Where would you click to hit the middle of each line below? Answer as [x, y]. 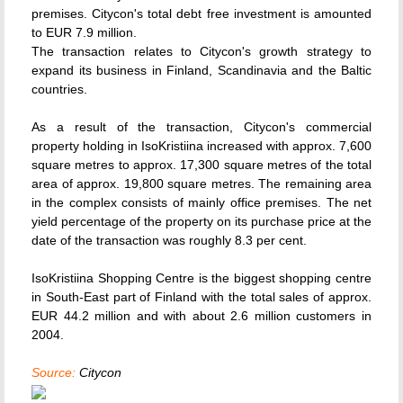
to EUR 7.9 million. [84, 32]
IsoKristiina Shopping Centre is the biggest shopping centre [201, 278]
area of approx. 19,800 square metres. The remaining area [201, 184]
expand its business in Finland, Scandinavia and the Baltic [201, 70]
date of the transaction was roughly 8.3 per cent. [169, 240]
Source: [54, 372]
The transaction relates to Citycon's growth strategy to [201, 51]
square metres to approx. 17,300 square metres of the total [201, 165]
